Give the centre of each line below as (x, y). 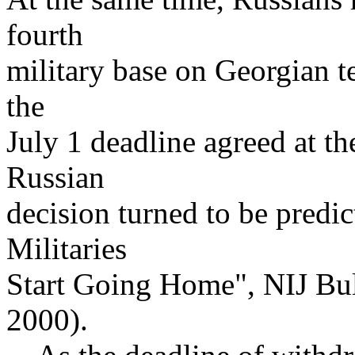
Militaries (67, 248)
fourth (45, 34)
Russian (55, 177)
